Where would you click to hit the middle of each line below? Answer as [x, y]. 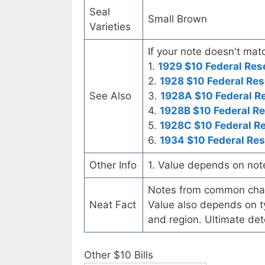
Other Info [113, 165]
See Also [110, 96]
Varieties [110, 27]
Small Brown [177, 19]
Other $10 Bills [119, 255]
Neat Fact [113, 205]
